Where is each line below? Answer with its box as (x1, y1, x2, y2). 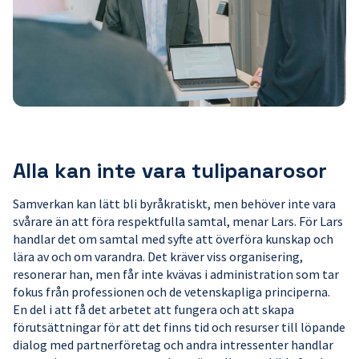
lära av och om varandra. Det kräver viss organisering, (13, 248, 303, 264)
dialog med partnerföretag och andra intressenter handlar (13, 336, 333, 353)
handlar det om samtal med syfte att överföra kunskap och (13, 230, 333, 247)
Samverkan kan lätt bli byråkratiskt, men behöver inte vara (13, 195, 336, 212)
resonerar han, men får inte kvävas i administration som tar (13, 265, 339, 282)
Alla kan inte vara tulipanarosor (13, 156, 327, 184)
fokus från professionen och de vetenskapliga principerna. (13, 283, 330, 300)
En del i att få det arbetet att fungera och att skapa (13, 301, 294, 317)
